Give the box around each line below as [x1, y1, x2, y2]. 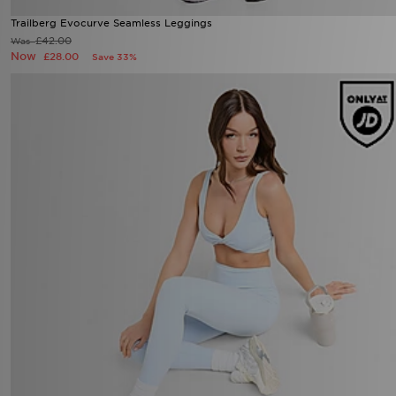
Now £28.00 [71, 141, 140, 154]
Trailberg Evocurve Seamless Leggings [11, 123, 212, 135]
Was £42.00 [11, 141, 67, 152]
